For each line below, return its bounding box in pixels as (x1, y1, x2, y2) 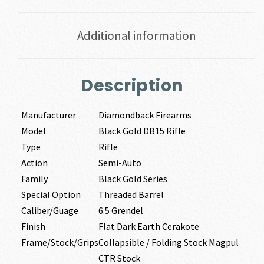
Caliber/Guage (21, 204, 78, 217)
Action (21, 157, 48, 169)
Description (81, 74, 183, 98)
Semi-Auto (98, 157, 141, 169)
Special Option (21, 189, 81, 201)
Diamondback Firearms (98, 109, 192, 121)
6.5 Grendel (98, 204, 143, 217)
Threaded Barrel (98, 189, 164, 201)
